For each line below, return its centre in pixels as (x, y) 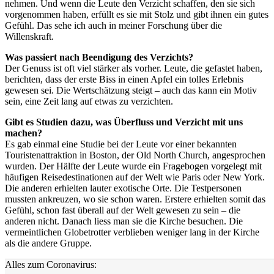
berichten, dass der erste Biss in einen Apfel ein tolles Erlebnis (124, 79)
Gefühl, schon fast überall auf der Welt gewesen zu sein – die (123, 210)
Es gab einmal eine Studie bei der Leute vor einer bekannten (121, 144)
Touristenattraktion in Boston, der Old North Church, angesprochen (135, 155)
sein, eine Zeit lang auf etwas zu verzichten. (89, 101)
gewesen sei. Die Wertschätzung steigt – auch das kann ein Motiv (131, 90)
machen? (24, 133)
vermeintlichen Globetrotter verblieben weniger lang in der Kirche (132, 232)
